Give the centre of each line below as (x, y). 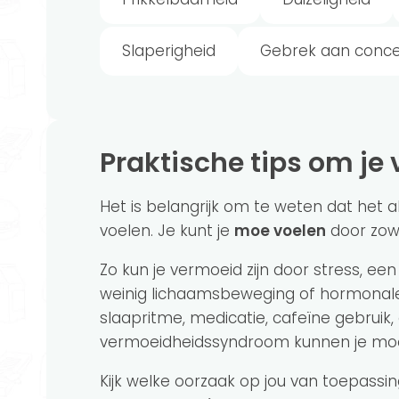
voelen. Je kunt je (167, 230)
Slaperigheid (169, 50)
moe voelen (280, 230)
